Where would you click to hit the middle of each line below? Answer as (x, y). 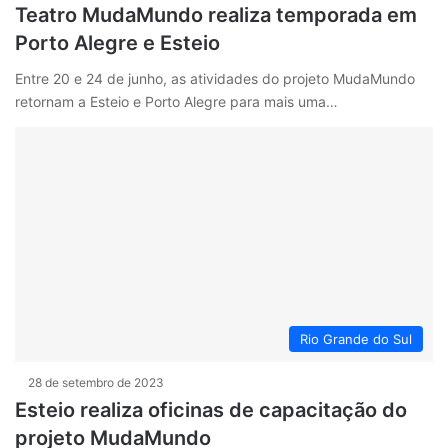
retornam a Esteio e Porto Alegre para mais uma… (176, 101)
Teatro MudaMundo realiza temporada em (216, 14)
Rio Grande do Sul (356, 339)
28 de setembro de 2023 (96, 383)
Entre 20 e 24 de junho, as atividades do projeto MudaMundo (215, 78)
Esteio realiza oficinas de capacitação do (211, 410)
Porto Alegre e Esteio (117, 42)
